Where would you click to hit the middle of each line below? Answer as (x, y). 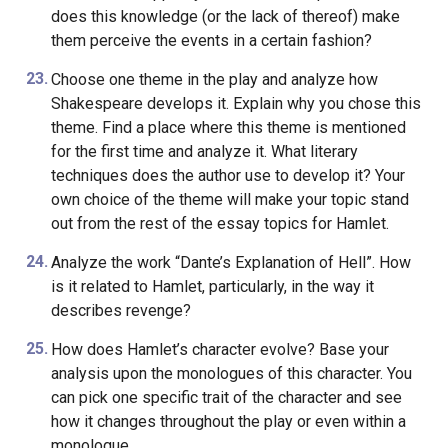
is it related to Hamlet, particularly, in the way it (212, 286)
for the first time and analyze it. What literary (204, 151)
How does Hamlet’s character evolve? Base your (219, 349)
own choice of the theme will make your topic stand (229, 199)
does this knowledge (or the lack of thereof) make (225, 16)
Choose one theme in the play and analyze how (214, 79)
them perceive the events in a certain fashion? (211, 40)
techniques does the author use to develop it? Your (227, 175)
